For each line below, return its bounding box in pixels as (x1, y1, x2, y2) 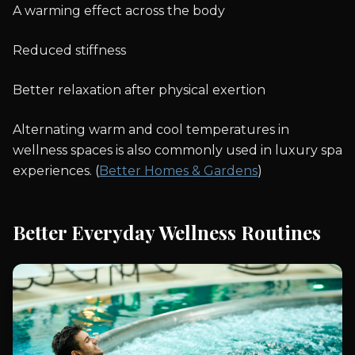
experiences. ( (13, 163, 99, 179)
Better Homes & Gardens (99, 163, 258, 179)
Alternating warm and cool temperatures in (13, 122, 289, 138)
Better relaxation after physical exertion (13, 82, 265, 98)
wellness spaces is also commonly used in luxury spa (13, 143, 342, 158)
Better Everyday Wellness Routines (13, 219, 321, 246)
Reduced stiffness (13, 43, 126, 59)
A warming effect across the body (13, 3, 225, 19)
